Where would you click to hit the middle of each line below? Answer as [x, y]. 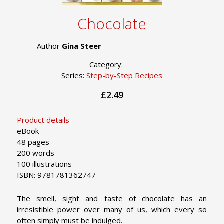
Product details [43, 120]
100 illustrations [44, 164]
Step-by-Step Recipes [124, 76]
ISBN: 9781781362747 [56, 175]
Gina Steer [82, 46]
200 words [36, 153]
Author [49, 46]
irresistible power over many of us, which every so [112, 210]
